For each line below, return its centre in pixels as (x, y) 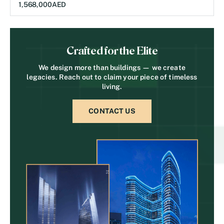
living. (112, 86)
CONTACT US (112, 111)
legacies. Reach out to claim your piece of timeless (112, 77)
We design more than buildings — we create (112, 67)
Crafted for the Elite (112, 51)
